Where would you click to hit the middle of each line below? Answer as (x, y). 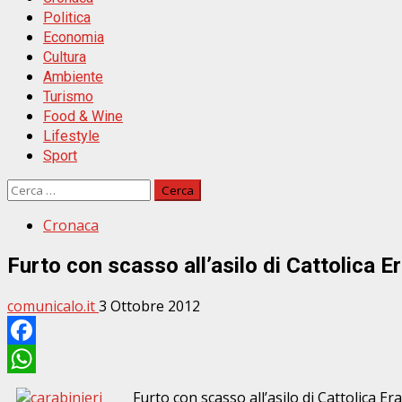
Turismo (68, 96)
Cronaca (71, 225)
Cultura (65, 57)
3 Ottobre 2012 (149, 306)
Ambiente (73, 77)
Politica (67, 17)
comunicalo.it (53, 306)
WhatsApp (42, 387)
